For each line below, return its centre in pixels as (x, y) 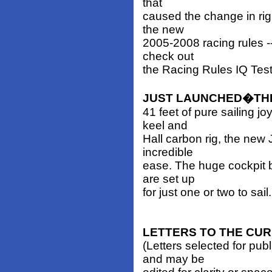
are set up (169, 179)
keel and (165, 126)
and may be (174, 259)
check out (168, 56)
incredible (168, 152)
